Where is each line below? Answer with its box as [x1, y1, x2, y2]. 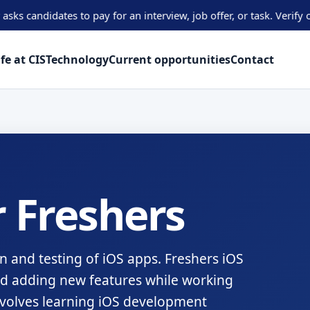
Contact [230, 52, 275, 67]
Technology [46, 52, 109, 67]
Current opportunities [109, 52, 231, 67]
